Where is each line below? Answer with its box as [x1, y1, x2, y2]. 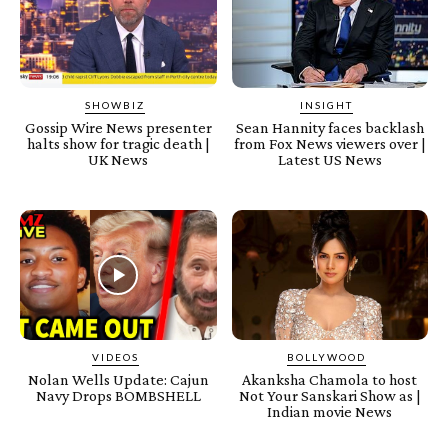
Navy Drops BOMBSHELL [35, 386, 201, 404]
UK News [88, 151, 149, 169]
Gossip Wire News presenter [24, 119, 212, 137]
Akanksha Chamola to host [242, 370, 418, 388]
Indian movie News [267, 402, 393, 420]
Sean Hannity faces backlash [235, 119, 424, 137]
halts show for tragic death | [26, 135, 210, 153]
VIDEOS [91, 350, 139, 363]
